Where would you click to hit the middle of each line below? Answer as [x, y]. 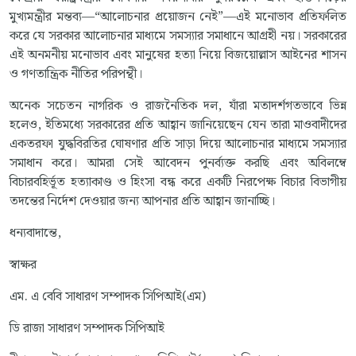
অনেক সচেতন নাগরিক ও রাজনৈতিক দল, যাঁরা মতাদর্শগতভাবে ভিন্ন [178, 106]
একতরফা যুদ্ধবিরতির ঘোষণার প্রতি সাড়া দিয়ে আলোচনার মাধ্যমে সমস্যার [178, 145]
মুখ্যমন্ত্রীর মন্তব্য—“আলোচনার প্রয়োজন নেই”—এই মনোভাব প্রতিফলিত [178, 17]
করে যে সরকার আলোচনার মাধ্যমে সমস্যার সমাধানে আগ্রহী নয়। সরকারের [178, 37]
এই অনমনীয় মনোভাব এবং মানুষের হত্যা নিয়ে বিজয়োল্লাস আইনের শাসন [178, 56]
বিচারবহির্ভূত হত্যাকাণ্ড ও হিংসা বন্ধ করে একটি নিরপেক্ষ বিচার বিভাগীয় [178, 183]
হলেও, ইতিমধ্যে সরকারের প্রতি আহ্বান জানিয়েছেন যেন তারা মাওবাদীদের [178, 126]
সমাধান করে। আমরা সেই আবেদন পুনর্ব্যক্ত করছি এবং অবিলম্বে [178, 164]
